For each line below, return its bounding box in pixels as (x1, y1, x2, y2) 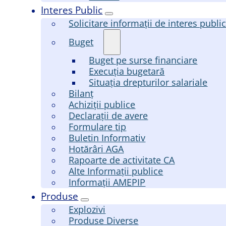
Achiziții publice (69, 98, 136, 110)
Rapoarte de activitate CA (69, 153, 175, 166)
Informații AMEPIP (69, 176, 146, 188)
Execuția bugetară (89, 65, 165, 77)
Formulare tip (69, 120, 127, 133)
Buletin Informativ (69, 131, 146, 144)
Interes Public (41, 3, 103, 17)
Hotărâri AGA (69, 142, 124, 155)
